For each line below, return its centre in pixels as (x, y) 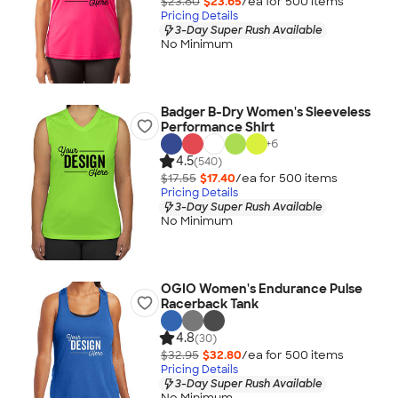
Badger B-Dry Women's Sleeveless (265, 112)
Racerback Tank (209, 304)
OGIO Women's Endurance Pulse (261, 289)
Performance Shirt (217, 127)
